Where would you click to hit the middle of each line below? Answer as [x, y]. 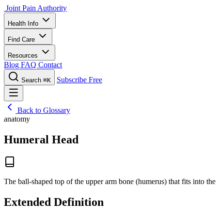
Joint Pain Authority [36, 8]
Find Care [22, 39]
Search [31, 80]
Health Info [24, 23]
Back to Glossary [43, 110]
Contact [50, 65]
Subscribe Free [79, 80]
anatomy [17, 119]
